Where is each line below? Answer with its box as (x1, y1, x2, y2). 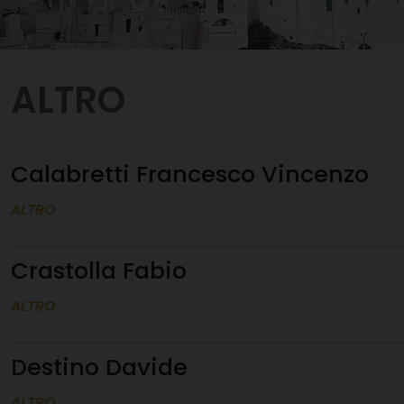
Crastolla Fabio (11, 254, 187, 287)
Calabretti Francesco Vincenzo (11, 158, 369, 190)
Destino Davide (11, 351, 188, 383)
